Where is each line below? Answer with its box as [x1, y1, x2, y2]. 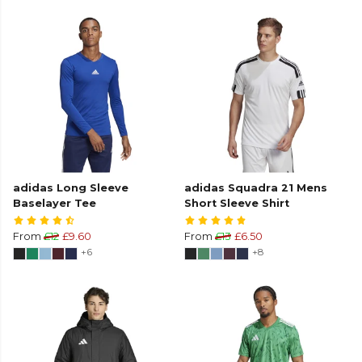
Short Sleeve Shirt [184, 197, 289, 210]
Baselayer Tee [13, 197, 96, 210]
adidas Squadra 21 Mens [184, 182, 327, 195]
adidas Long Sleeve [13, 182, 128, 195]
